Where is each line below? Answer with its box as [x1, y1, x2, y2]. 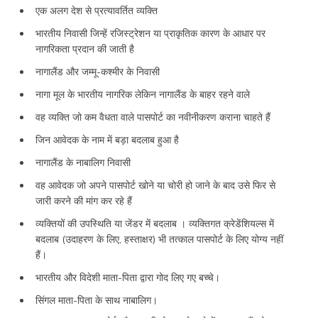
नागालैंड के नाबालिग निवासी [35, 155, 131, 169]
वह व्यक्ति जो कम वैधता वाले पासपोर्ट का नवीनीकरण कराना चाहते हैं [35, 110, 270, 124]
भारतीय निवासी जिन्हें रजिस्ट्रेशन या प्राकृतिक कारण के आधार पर [35, 26, 265, 40]
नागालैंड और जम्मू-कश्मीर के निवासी [35, 65, 160, 78]
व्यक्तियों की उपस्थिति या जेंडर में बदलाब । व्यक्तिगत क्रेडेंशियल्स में [35, 216, 274, 230]
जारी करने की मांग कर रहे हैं [35, 194, 132, 207]
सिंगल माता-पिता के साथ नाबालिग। [35, 293, 158, 307]
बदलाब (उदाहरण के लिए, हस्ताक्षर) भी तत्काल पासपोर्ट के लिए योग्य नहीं [35, 232, 283, 246]
